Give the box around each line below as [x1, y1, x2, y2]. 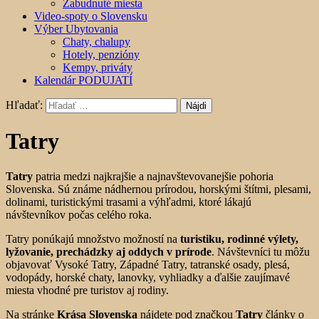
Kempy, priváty [63, 61, 132, 73]
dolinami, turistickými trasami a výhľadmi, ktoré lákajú [6, 195, 251, 208]
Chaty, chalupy [63, 36, 130, 48]
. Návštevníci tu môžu [211, 245, 310, 258]
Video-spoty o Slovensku [34, 10, 147, 22]
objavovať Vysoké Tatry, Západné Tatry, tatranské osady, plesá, [6, 258, 290, 271]
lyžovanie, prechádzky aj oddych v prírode [6, 245, 211, 258]
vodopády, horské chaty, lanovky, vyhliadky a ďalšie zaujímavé [6, 271, 290, 283]
